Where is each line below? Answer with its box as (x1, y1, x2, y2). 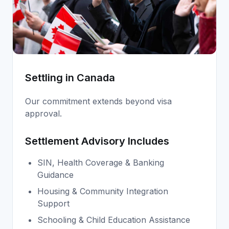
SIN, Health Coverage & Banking (37, 157, 164, 168)
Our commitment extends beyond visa (25, 96, 172, 106)
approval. (25, 108, 62, 119)
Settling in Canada (25, 71, 115, 84)
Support (37, 198, 70, 209)
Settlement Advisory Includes (25, 134, 169, 147)
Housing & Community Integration (37, 186, 168, 196)
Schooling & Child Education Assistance (37, 214, 190, 225)
